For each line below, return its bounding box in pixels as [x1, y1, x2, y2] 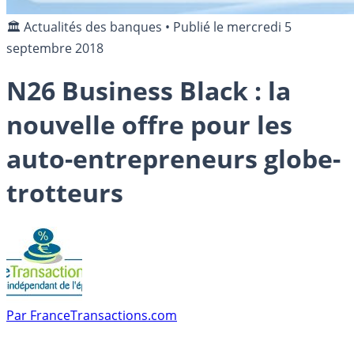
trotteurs [6, 175, 123, 210]
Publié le [173, 18, 227, 36]
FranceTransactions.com [30, 306, 177, 324]
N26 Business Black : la [6, 73, 291, 108]
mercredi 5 [227, 18, 292, 36]
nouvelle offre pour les [6, 107, 292, 142]
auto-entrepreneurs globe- [6, 141, 341, 176]
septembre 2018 [6, 40, 104, 57]
